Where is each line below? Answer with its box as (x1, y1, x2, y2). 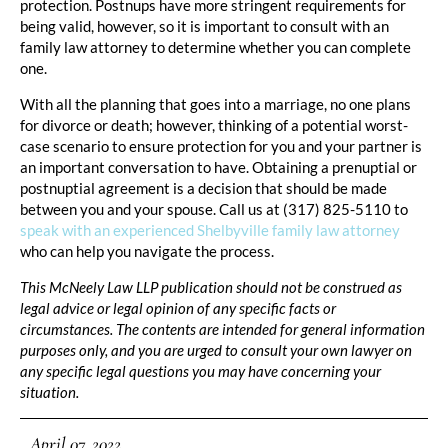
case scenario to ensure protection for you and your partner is (20, 136, 422, 155)
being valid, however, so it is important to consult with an (20, 16, 389, 35)
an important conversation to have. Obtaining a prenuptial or (20, 157, 417, 176)
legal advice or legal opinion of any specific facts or (20, 298, 336, 317)
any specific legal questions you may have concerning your (20, 361, 381, 380)
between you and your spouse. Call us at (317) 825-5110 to (20, 199, 408, 218)
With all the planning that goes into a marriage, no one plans (20, 94, 411, 113)
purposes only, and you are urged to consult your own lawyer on (20, 340, 412, 359)
